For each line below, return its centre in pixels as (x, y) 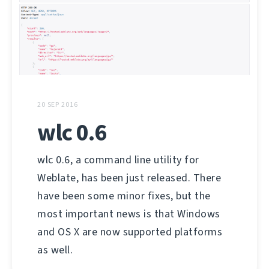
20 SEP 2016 (58, 105)
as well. (55, 250)
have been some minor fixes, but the (124, 196)
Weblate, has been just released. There (129, 178)
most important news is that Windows (129, 214)
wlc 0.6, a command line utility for (118, 160)
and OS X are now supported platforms (130, 232)
